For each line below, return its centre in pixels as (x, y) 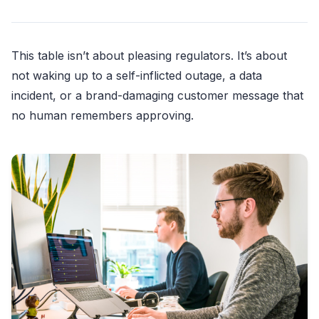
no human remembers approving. (103, 115)
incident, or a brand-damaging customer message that (157, 95)
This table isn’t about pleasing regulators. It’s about (149, 55)
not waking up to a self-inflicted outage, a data (137, 75)
